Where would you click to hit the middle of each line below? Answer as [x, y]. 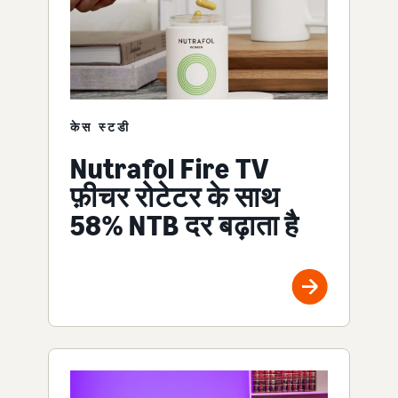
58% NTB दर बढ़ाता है [185, 225]
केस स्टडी [100, 126]
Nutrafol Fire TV [169, 168]
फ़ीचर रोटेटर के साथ [175, 197]
